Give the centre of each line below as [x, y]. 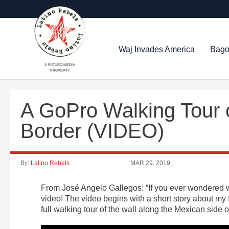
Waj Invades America [157, 49]
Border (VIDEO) [92, 131]
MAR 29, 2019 [150, 163]
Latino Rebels [50, 163]
